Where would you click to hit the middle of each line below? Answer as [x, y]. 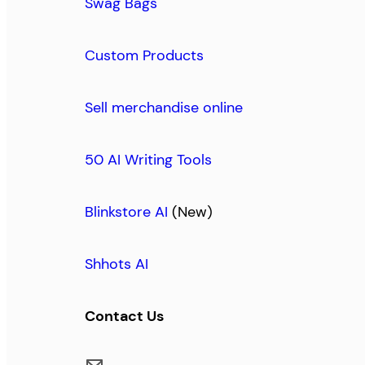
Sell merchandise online [164, 108]
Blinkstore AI [126, 212]
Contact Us [124, 317]
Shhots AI [117, 264]
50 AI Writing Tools [148, 160]
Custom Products [144, 56]
